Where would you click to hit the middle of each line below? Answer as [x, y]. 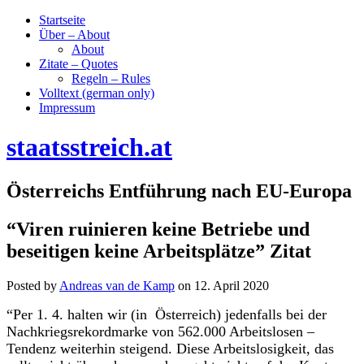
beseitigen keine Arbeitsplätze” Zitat [159, 251]
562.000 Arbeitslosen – [246, 331]
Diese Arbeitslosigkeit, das [255, 348]
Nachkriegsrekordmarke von [92, 331]
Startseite [62, 20]
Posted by [33, 285]
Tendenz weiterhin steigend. [91, 348]
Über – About [74, 35]
